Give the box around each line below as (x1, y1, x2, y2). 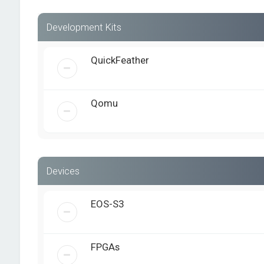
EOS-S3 (90, 198, 124, 210)
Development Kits (46, 21, 121, 33)
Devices (46, 165, 80, 177)
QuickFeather (90, 54, 149, 66)
